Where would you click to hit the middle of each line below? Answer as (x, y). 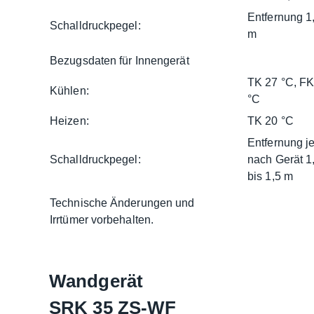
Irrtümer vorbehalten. (102, 219)
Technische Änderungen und (122, 203)
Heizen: (69, 121)
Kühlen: (69, 90)
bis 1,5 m (270, 176)
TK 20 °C (271, 121)
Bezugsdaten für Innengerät (120, 60)
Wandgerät (96, 281)
